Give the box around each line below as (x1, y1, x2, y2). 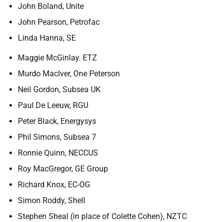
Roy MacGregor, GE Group (18, 164, 108, 173)
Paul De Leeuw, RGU (18, 101, 88, 110)
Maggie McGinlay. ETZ (18, 53, 97, 62)
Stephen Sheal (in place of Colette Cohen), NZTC (18, 212, 187, 221)
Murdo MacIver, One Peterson (18, 69, 120, 78)
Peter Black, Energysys (18, 116, 96, 126)
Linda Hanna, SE (18, 33, 76, 43)
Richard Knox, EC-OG (18, 180, 90, 189)
